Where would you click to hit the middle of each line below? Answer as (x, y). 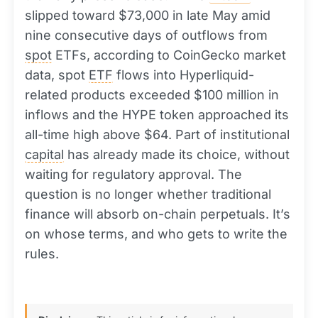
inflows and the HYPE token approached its (157, 115)
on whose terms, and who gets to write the (156, 234)
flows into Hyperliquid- (183, 75)
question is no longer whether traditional (148, 194)
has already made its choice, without (177, 155)
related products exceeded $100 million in (152, 95)
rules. (42, 254)
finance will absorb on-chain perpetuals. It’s (158, 214)
